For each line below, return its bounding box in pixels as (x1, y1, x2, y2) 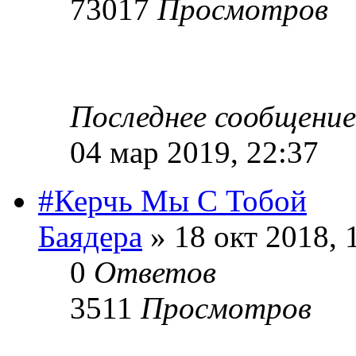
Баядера (38, 219, 142, 253)
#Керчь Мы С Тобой (38, 183, 307, 218)
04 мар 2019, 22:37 (70, 134, 319, 169)
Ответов (94, 254, 216, 289)
